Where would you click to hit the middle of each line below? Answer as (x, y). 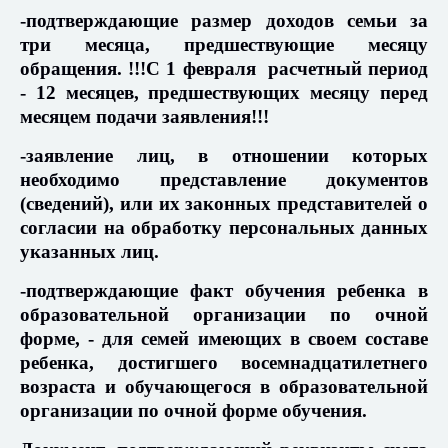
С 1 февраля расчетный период (287, 69)
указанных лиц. (89, 252)
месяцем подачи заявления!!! (144, 117)
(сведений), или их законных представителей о (224, 204)
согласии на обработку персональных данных (224, 228)
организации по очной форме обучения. (193, 411)
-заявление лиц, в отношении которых (224, 156)
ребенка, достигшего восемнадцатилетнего (224, 363)
